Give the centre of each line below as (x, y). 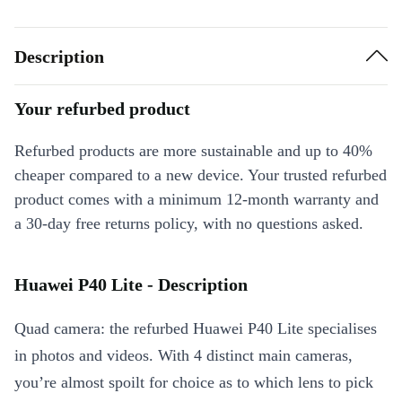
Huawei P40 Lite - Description (131, 285)
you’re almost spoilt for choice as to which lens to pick (194, 383)
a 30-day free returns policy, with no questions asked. (189, 224)
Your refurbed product (102, 109)
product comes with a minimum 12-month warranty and (197, 200)
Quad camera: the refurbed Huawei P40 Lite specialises (196, 329)
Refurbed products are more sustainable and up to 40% (193, 151)
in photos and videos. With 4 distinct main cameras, (184, 356)
